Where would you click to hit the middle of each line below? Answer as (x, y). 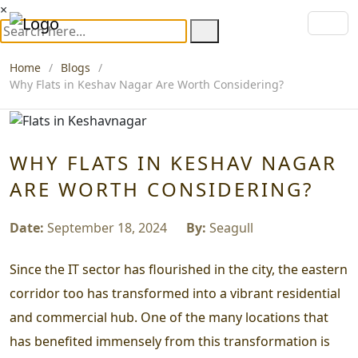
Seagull (230, 227)
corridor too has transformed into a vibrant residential (175, 293)
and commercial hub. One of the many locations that (169, 317)
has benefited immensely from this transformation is (170, 341)
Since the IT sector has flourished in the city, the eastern (179, 269)
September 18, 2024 (107, 227)
